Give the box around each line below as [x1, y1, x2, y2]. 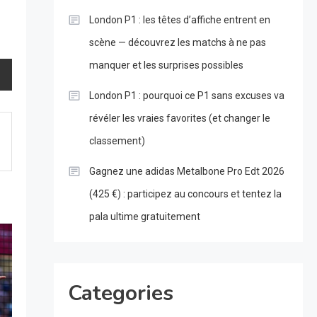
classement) [88, 135, 145, 147]
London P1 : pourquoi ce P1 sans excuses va [88, 90, 284, 102]
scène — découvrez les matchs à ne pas [88, 37, 266, 49]
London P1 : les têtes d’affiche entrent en [88, 14, 270, 26]
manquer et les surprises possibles [88, 59, 243, 71]
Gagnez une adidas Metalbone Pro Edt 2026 [88, 166, 284, 178]
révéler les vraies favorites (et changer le [88, 113, 270, 125]
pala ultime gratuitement [88, 211, 200, 223]
